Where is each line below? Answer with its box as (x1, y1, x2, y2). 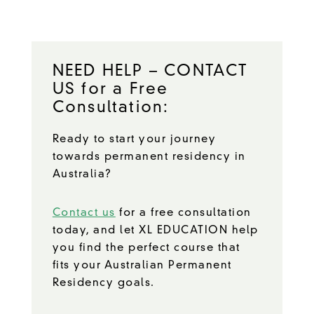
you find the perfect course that (52, 243, 240, 254)
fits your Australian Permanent (52, 260, 232, 271)
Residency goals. (52, 278, 155, 289)
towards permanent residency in (52, 151, 246, 163)
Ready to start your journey (52, 134, 217, 145)
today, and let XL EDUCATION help (52, 225, 259, 236)
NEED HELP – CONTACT (52, 63, 248, 79)
